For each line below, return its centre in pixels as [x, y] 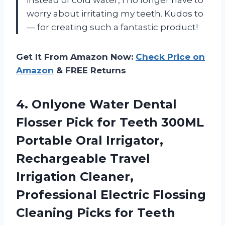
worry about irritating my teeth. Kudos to [115, 13]
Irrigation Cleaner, [75, 176]
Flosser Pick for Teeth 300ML [110, 122]
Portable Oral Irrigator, [90, 140]
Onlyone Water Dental [104, 104]
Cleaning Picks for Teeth [96, 212]
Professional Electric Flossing [111, 194]
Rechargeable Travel [83, 158]
